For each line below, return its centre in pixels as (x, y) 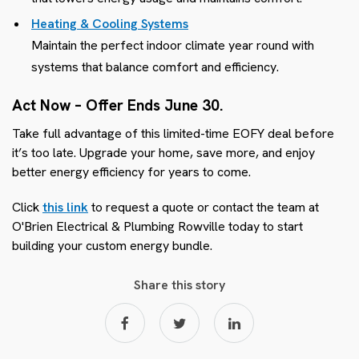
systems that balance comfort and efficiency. (155, 67)
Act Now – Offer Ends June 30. (117, 105)
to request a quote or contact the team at (204, 207)
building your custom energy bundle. (112, 245)
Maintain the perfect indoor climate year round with (173, 45)
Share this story (179, 284)
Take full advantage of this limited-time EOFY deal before (173, 133)
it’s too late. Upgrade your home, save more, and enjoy (163, 152)
